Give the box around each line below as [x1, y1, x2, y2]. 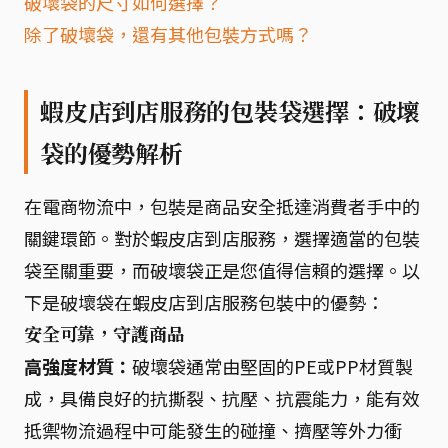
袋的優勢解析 [40, 137, 183, 169]
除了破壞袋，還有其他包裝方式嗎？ [24, 21, 312, 47]
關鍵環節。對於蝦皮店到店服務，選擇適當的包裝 [24, 225, 420, 251]
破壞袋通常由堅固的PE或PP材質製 [132, 353, 413, 379]
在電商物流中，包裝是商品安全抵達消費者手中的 [24, 193, 420, 219]
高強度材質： [24, 353, 132, 379]
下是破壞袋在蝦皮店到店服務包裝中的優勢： [24, 289, 384, 315]
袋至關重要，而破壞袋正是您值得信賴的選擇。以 [24, 257, 420, 283]
